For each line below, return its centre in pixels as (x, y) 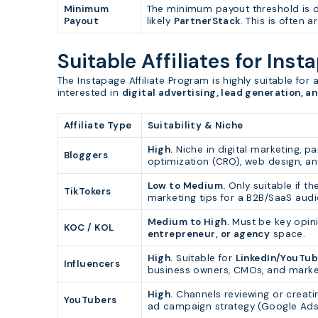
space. (288, 234)
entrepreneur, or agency (209, 234)
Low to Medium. (186, 185)
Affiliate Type (98, 125)
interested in (89, 92)
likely (160, 21)
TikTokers (87, 191)
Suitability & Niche (195, 125)
